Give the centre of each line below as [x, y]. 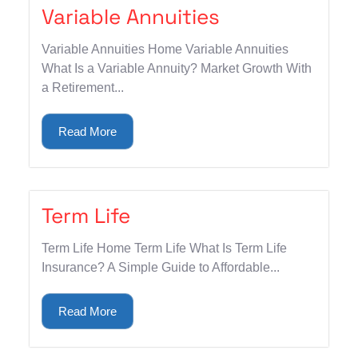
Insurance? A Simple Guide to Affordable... [161, 267]
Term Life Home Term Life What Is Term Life [165, 248]
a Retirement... [83, 87]
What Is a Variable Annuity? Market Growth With [177, 68]
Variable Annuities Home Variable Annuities [165, 49]
